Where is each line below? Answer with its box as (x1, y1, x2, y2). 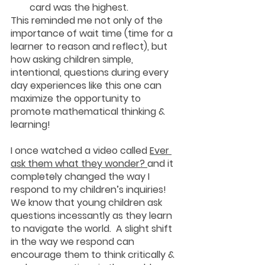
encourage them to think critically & (11, 247, 177, 261)
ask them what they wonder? (11, 156, 147, 170)
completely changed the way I (11, 169, 152, 183)
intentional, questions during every (11, 65, 171, 79)
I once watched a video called (11, 143, 150, 157)
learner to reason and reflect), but (11, 39, 170, 53)
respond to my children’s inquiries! (11, 182, 171, 196)
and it (147, 156, 176, 170)
